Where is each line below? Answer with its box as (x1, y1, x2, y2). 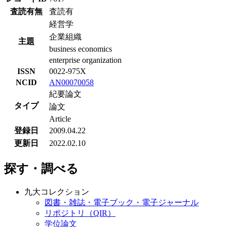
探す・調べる (4, 162, 79, 176)
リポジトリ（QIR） (45, 209, 116, 218)
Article (49, 115, 71, 124)
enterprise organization (49, 56, 122, 65)
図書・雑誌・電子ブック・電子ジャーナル (45, 198, 199, 207)
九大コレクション (24, 187, 89, 197)
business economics (49, 45, 112, 54)
